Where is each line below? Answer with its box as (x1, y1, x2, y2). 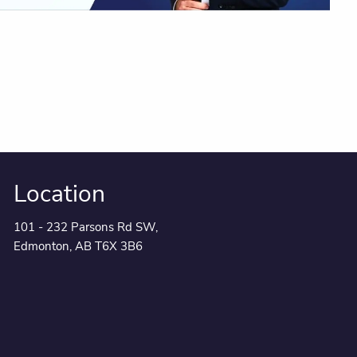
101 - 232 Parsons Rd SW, (14, 218, 158, 235)
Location (14, 177, 105, 210)
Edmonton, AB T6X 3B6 (14, 237, 143, 254)
